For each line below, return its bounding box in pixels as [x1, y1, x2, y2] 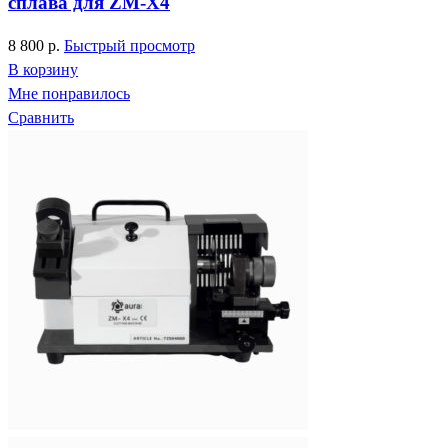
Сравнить [8, 108, 74, 126]
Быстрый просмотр [64, 36, 195, 54]
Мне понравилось [8, 84, 130, 102]
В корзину [8, 60, 78, 78]
